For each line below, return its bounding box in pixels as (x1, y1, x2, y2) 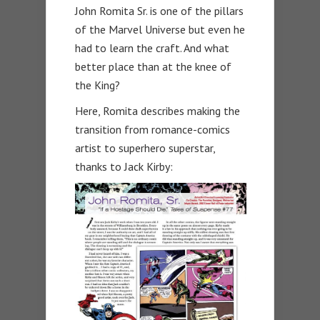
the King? (75, 78, 120, 93)
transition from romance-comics (75, 122, 230, 137)
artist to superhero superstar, (75, 141, 215, 156)
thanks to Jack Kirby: (75, 159, 173, 174)
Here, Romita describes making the (75, 104, 240, 119)
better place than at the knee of (75, 59, 231, 74)
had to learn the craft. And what (75, 41, 229, 56)
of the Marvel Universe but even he (75, 22, 245, 37)
